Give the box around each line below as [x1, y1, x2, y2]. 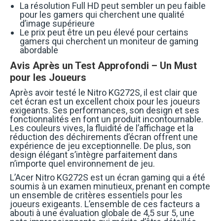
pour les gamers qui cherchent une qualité [20, 9, 184, 20]
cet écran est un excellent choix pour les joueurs [10, 96, 200, 107]
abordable [20, 45, 58, 56]
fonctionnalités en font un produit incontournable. [10, 114, 203, 125]
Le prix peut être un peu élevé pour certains [20, 27, 188, 38]
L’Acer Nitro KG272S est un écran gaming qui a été [10, 172, 205, 183]
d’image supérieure [20, 18, 95, 29]
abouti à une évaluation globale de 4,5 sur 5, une [10, 208, 194, 219]
